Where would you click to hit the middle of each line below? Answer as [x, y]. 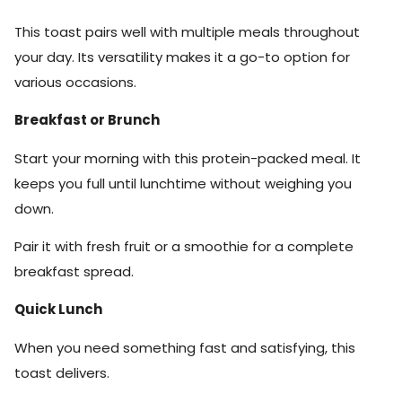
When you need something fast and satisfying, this [185, 347]
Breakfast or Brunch [87, 120]
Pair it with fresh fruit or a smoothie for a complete [184, 246]
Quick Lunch [58, 310]
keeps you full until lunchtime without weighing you [183, 183]
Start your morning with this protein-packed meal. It [188, 158]
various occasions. [75, 82]
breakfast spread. [74, 271]
